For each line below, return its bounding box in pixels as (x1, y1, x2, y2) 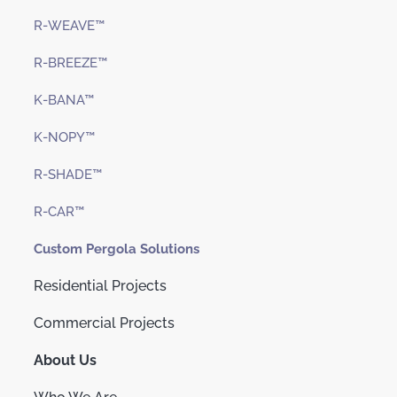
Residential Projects (34, 277, 167, 295)
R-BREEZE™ (34, 55, 107, 72)
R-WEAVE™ (34, 18, 105, 35)
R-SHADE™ (34, 167, 102, 183)
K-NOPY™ (34, 129, 95, 146)
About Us (34, 352, 97, 370)
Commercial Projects (34, 315, 175, 332)
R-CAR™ (34, 204, 84, 221)
